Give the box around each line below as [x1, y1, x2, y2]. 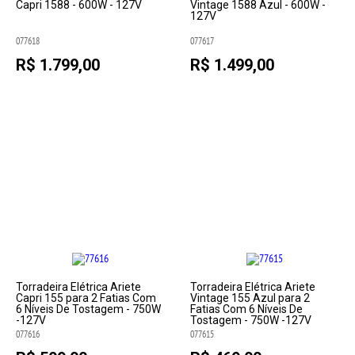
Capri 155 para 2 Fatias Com [16, 292, 157, 304]
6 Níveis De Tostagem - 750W [16, 303, 162, 315]
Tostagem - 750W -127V [189, 314, 311, 326]
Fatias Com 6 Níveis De [189, 303, 303, 315]
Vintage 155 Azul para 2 [189, 292, 310, 304]
